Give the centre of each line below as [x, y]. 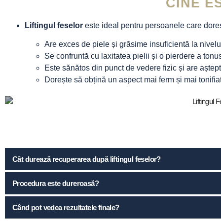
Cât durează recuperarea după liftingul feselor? [87, 159]
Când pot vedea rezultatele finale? [66, 207]
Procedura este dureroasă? [55, 183]
